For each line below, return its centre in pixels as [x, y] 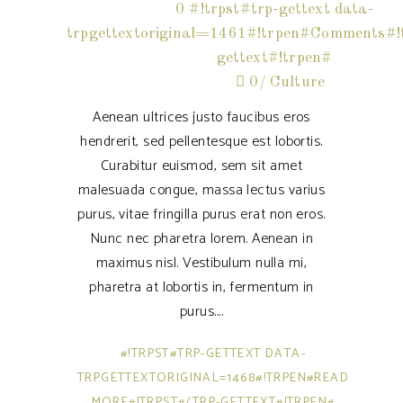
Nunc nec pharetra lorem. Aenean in [201, 238]
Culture [297, 82]
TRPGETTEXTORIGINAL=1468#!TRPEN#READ [213, 378]
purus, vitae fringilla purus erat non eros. [201, 214]
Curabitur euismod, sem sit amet [201, 166]
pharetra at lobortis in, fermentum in [201, 287]
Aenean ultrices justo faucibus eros [201, 117]
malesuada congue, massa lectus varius [201, 190]
